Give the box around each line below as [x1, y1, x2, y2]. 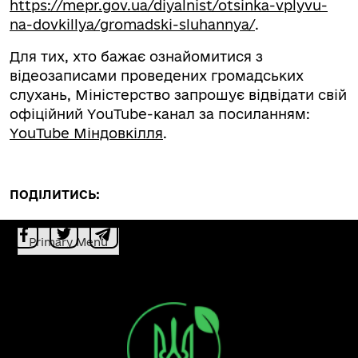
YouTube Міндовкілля [10, 125, 163, 141]
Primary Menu [29, 235, 108, 249]
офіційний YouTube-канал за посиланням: [10, 106, 310, 121]
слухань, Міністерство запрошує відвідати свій [10, 87, 347, 102]
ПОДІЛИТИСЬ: [10, 188, 100, 201]
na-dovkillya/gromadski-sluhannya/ [10, 17, 255, 32]
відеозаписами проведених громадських [10, 68, 304, 83]
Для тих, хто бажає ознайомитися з [10, 49, 263, 64]
